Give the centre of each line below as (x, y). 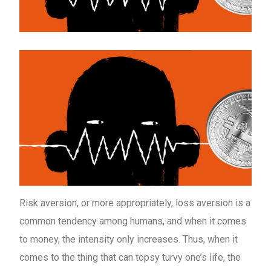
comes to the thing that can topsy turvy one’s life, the (130, 258)
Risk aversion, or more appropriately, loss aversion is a (135, 203)
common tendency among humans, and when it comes (133, 221)
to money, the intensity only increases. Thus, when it (129, 240)
